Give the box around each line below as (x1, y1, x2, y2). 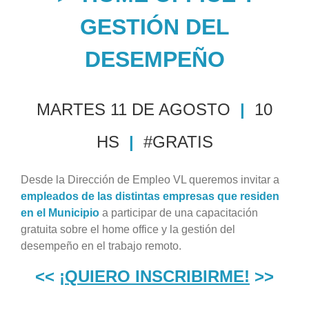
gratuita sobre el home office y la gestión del (21, 223, 235, 235)
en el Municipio (21, 206, 99, 219)
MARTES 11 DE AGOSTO (37, 100, 230, 119)
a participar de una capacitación (99, 206, 258, 219)
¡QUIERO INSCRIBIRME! (59, 266, 250, 286)
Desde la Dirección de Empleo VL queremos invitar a (21, 173, 279, 186)
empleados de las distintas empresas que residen (21, 190, 279, 202)
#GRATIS (133, 132, 213, 152)
